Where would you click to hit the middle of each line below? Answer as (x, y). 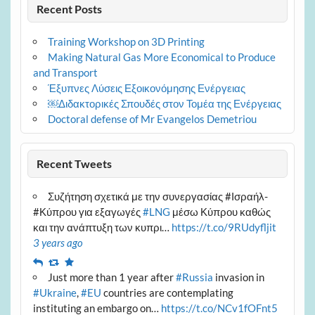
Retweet (80, 261)
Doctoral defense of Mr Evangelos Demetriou (152, 118)
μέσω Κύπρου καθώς (220, 211)
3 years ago (58, 242)
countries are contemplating (167, 292)
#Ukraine (54, 292)
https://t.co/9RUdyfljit (224, 227)
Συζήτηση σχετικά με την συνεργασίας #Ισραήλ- (157, 196)
